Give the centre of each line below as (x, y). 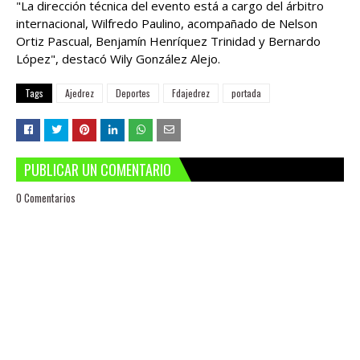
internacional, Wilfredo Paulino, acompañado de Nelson (167, 23)
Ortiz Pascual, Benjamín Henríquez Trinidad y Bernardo (168, 41)
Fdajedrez (191, 93)
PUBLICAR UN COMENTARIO (98, 170)
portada (246, 93)
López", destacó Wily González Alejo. (120, 59)
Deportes (133, 93)
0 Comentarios (46, 198)
